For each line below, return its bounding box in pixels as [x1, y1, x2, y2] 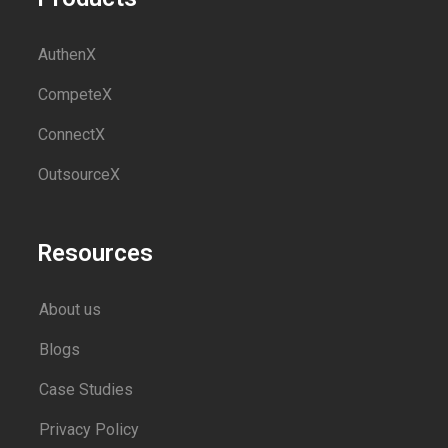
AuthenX [38, 44, 97, 64]
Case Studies [39, 379, 134, 399]
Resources [37, 238, 154, 267]
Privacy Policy [39, 419, 140, 439]
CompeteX [38, 84, 113, 104]
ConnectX [38, 124, 106, 144]
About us [39, 299, 102, 319]
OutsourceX [38, 164, 121, 184]
